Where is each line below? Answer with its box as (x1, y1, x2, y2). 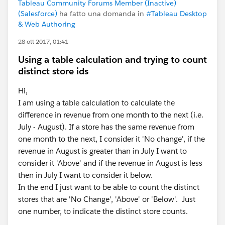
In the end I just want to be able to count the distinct (18, 182, 199, 192)
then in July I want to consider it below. (18, 170, 153, 180)
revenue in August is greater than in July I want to (18, 146, 187, 156)
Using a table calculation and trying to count (18, 54, 207, 65)
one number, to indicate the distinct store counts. (18, 206, 188, 216)
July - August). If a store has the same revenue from (18, 122, 194, 132)
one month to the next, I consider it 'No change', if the (18, 134, 205, 144)
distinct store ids (18, 65, 88, 77)
